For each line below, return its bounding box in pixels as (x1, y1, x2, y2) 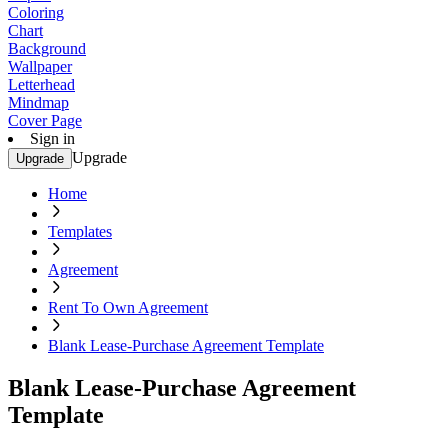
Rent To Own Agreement (48, 299, 208, 316)
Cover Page (8, 112, 82, 129)
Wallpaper (8, 58, 72, 75)
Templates (48, 223, 112, 240)
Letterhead (8, 76, 75, 93)
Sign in (30, 130, 75, 147)
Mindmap (8, 94, 69, 111)
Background (8, 40, 86, 57)
